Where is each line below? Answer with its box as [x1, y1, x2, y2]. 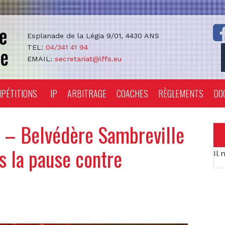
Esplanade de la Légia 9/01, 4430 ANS [27, 31, 159, 40]
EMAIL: [27, 54, 55, 63]
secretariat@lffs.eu [54, 54, 122, 63]
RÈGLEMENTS [158, 87, 203, 100]
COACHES [117, 87, 148, 100]
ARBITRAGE [67, 87, 106, 100]
